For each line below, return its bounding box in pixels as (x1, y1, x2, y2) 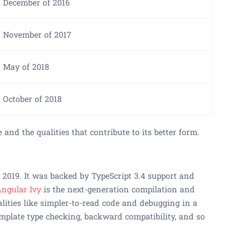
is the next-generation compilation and (41, 183, 195, 194)
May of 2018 (3, 61, 49, 72)
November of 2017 (3, 29, 71, 40)
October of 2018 (3, 93, 62, 104)
